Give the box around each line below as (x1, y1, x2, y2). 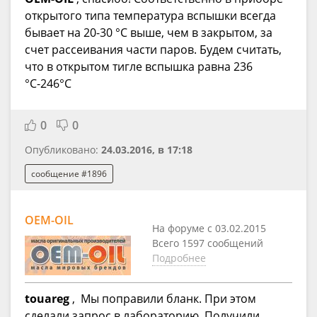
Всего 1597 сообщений (152, 236, 263, 250)
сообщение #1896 (31, 167, 107, 180)
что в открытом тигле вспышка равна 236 (25, 59, 253, 75)
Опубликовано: (25, 143, 101, 157)
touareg (25, 291, 69, 307)
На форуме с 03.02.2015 (152, 221, 266, 236)
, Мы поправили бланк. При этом (69, 291, 256, 307)
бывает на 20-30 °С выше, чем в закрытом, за (25, 25, 272, 41)
